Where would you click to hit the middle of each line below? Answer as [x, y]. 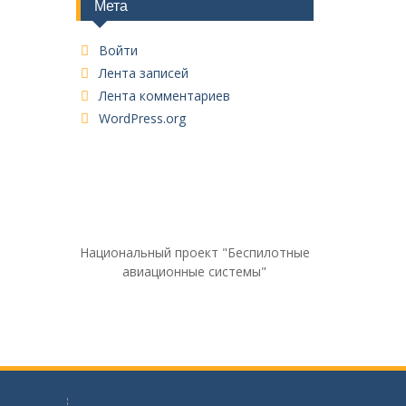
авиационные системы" [195, 272]
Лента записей [143, 73]
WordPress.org [142, 118]
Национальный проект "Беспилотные [194, 253]
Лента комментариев [164, 96]
